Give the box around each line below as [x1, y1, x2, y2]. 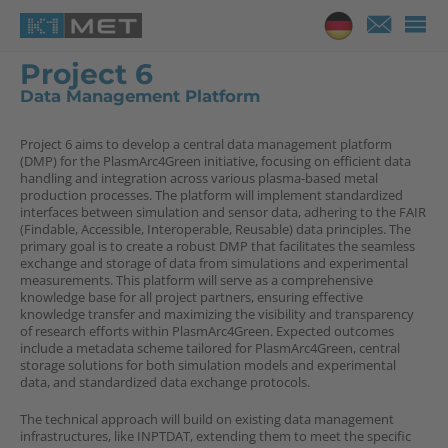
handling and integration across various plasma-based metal [20, 169, 378, 188]
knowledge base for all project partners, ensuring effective [20, 288, 363, 307]
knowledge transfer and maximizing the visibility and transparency [20, 305, 414, 324]
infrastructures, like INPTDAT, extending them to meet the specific [20, 426, 411, 445]
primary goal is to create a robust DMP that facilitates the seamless [20, 237, 415, 256]
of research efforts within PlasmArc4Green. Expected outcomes [20, 322, 394, 341]
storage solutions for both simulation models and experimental [20, 356, 396, 375]
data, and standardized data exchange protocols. [20, 373, 310, 392]
